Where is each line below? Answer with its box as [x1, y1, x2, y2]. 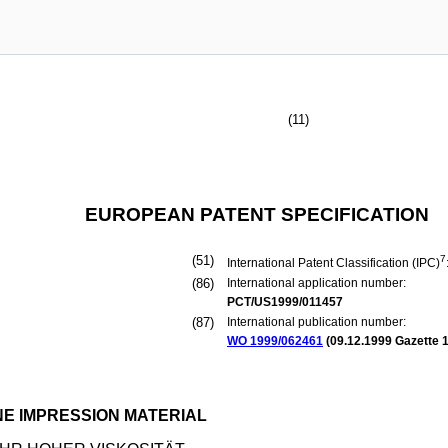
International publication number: [227, 315, 406, 329]
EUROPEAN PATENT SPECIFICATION [84, 204, 429, 225]
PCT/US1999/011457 [227, 295, 343, 309]
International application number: [227, 276, 406, 290]
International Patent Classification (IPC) [227, 256, 440, 270]
